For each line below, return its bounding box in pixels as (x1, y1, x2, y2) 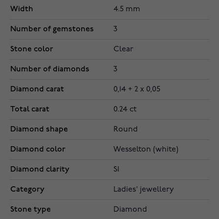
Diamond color (10, 145, 66, 154)
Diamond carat (10, 85, 64, 94)
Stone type (10, 205, 51, 215)
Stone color (10, 44, 53, 54)
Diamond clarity (10, 165, 69, 175)
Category (10, 185, 44, 195)
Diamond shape (10, 125, 68, 134)
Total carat (10, 105, 49, 114)
